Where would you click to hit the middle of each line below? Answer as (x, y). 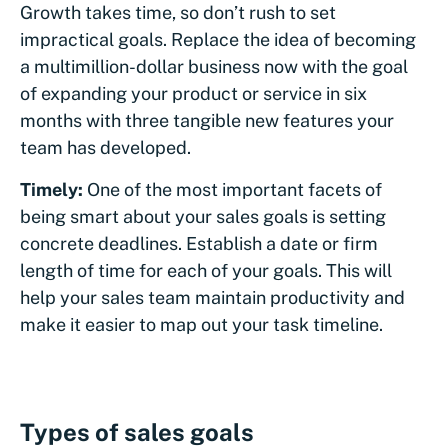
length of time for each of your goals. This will (206, 270)
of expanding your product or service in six (193, 93)
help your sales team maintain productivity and (212, 297)
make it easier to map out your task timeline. (201, 324)
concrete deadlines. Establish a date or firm (199, 243)
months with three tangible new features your (207, 120)
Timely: (51, 189)
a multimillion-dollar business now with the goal (214, 66)
